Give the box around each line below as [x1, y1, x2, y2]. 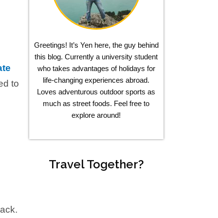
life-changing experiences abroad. [43, 76, 150, 85]
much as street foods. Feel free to [43, 99, 150, 108]
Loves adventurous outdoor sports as [37, 88, 156, 96]
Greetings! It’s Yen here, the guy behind [34, 41, 159, 50]
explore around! [72, 111, 121, 120]
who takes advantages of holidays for [37, 64, 155, 73]
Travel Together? [48, 157, 144, 171]
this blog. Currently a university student [35, 53, 158, 61]
